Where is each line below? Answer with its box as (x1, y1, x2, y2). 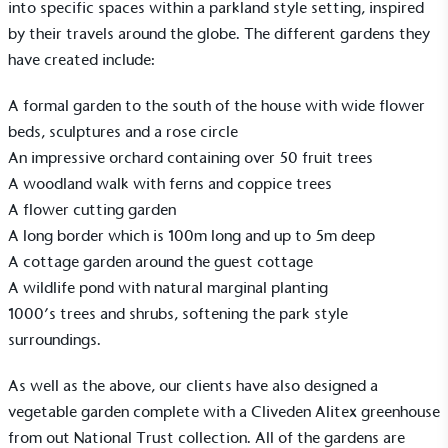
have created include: (8, 49, 155, 69)
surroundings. (8, 329, 101, 349)
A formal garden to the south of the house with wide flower (8, 95, 425, 115)
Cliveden (251, 401, 315, 421)
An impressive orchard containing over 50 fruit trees (8, 147, 373, 167)
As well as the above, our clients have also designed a (8, 375, 378, 395)
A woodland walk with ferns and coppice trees (8, 173, 332, 193)
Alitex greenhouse (315, 401, 440, 421)
